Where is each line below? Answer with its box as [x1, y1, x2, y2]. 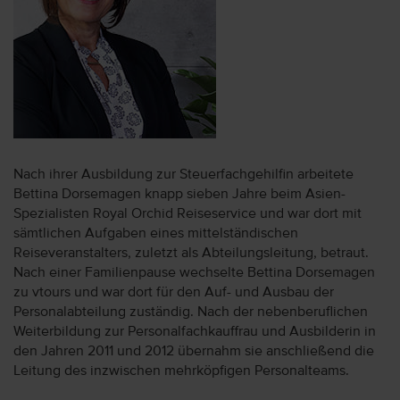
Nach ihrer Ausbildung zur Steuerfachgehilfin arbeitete [13, 168, 354, 182]
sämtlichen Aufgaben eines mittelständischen [13, 227, 298, 241]
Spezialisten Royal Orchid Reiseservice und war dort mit [13, 207, 362, 221]
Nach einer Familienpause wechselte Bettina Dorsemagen [13, 266, 375, 280]
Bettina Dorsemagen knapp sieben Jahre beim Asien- [13, 187, 346, 202]
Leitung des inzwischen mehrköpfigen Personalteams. [13, 364, 349, 379]
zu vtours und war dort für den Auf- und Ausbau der [13, 286, 334, 300]
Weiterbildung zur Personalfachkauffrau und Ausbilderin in [13, 325, 376, 339]
